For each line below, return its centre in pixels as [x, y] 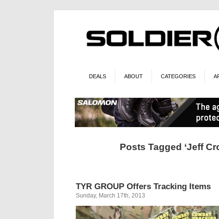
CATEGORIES [178, 76]
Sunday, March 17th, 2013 [110, 195]
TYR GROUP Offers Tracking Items [143, 186]
